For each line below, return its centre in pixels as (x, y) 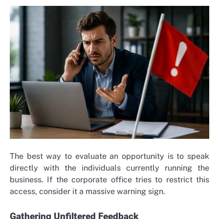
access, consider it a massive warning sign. (88, 192)
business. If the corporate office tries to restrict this (109, 180)
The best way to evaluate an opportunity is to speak (109, 156)
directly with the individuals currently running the (109, 168)
